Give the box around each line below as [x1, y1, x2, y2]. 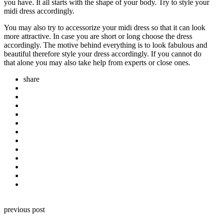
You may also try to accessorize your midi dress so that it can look [4, 23, 205, 32]
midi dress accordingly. [4, 6, 74, 15]
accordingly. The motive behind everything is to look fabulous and [4, 40, 207, 49]
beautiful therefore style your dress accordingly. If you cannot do [4, 49, 201, 58]
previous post [4, 205, 45, 214]
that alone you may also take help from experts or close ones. [4, 58, 190, 67]
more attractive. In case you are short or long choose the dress [4, 32, 192, 40]
